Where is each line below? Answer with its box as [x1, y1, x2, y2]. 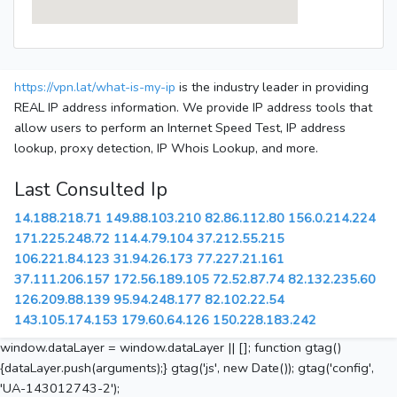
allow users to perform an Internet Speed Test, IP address [14, 119, 346, 137]
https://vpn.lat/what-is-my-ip [14, 78, 175, 97]
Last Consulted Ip [14, 176, 167, 204]
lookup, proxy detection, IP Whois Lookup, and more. [14, 139, 318, 158]
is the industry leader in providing [175, 78, 369, 97]
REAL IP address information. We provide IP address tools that [14, 98, 372, 117]
